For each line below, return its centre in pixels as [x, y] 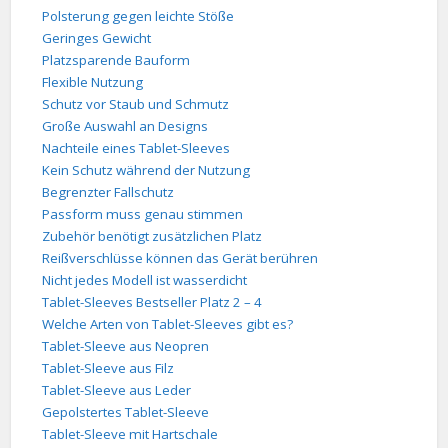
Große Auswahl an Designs [125, 126]
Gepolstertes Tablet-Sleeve [126, 412]
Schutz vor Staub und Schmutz [136, 104]
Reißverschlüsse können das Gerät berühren [180, 258]
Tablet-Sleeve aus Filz [108, 368]
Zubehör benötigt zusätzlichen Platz [152, 236]
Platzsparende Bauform [116, 60]
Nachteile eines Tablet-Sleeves [136, 148]
